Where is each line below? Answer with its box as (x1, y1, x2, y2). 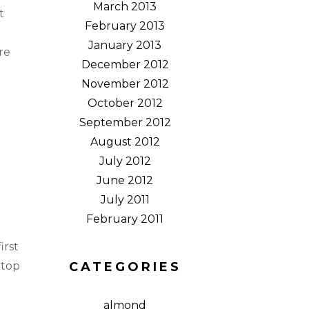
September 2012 (79, 116, 171, 129)
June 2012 (97, 174, 153, 187)
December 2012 (81, 58, 169, 71)
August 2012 (90, 135, 160, 148)
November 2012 (81, 77, 169, 90)
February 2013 (85, 19, 165, 32)
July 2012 (99, 154, 151, 168)
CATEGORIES (68, 259, 181, 275)
